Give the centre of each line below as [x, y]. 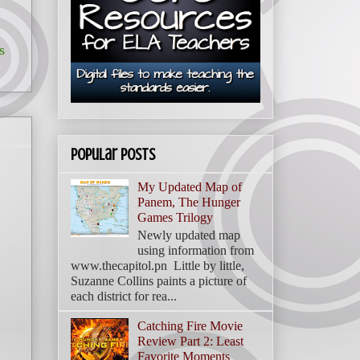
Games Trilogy [176, 218]
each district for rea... [124, 297]
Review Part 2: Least [191, 342]
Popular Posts [113, 155]
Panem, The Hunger [189, 202]
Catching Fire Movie [190, 326]
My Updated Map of [190, 187]
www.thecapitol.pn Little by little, [157, 266]
